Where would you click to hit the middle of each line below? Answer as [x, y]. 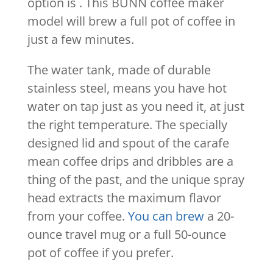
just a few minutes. [80, 39]
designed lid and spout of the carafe [128, 143]
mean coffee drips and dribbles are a [130, 161]
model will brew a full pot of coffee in [131, 21]
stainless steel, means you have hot [127, 88]
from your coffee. [77, 216]
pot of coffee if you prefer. [100, 252]
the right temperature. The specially [127, 124]
